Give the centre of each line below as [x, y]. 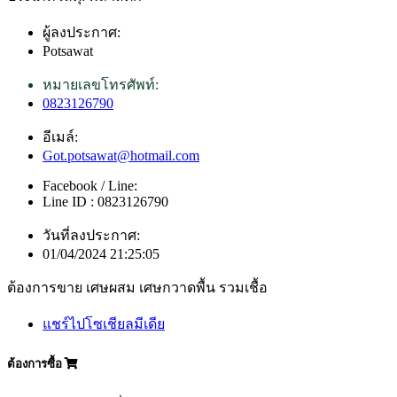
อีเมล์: [60, 137]
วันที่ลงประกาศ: [91, 236]
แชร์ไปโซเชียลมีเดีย [104, 324]
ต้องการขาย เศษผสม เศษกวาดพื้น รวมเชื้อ [137, 288]
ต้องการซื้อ [36, 364]
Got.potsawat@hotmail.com [121, 156]
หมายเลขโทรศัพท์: [101, 85]
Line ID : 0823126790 [105, 202]
